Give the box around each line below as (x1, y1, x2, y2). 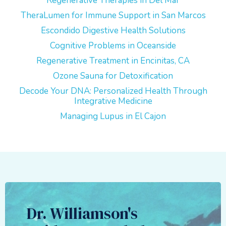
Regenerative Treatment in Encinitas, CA (36, 55, 190, 67)
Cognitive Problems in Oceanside (50, 40, 176, 51)
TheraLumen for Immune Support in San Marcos (20, 10, 206, 21)
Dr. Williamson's (26, 203, 138, 224)
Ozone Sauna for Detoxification (53, 70, 173, 82)
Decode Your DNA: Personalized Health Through (19, 85, 207, 97)
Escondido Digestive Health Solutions (40, 25, 186, 36)
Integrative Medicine (74, 95, 152, 107)
